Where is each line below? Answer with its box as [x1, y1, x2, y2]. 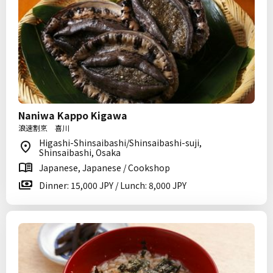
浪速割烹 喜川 [18, 122, 69, 133]
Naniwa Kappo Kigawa [18, 108, 127, 122]
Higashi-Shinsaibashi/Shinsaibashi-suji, [39, 136, 202, 149]
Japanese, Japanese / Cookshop [39, 161, 170, 174]
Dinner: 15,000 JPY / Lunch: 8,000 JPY [39, 179, 186, 191]
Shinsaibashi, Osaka [39, 146, 121, 158]
